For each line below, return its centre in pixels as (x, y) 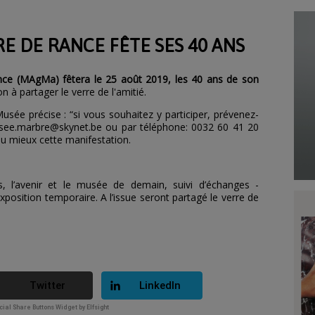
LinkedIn (160, 285)
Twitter (47, 285)
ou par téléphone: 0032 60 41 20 (180, 127)
